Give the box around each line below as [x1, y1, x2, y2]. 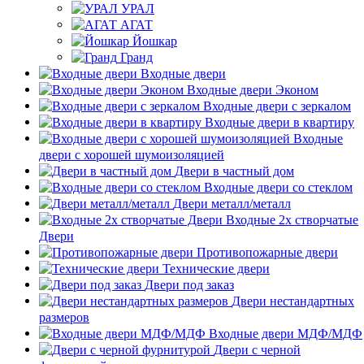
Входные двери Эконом [187, 81, 318, 97]
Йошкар [132, 32, 177, 49]
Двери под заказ [145, 276, 234, 292]
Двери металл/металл [173, 195, 291, 211]
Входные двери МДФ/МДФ [209, 325, 362, 341]
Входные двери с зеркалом [203, 97, 351, 114]
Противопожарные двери [197, 244, 338, 260]
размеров [39, 309, 89, 325]
